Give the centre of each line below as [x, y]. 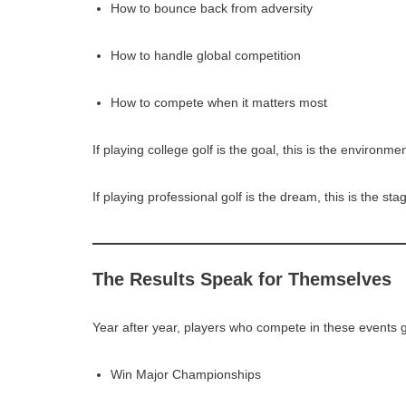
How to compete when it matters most [219, 102]
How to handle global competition [206, 55]
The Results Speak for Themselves [242, 279]
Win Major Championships [186, 374]
